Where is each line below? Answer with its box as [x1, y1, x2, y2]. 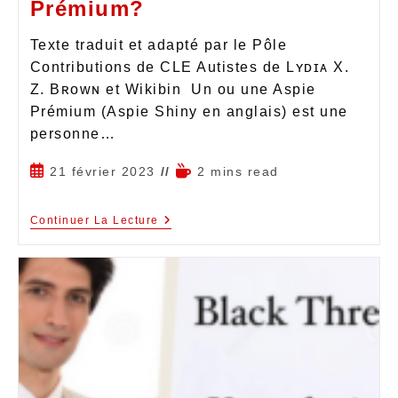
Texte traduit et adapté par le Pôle [29, 36, 287, 52]
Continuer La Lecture [29, 213, 159, 227]
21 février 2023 [50, 163, 155, 179]
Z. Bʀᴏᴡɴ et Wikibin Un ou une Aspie [29, 81, 316, 97]
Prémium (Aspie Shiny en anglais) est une [29, 103, 348, 119]
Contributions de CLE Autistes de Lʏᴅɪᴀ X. [29, 59, 349, 75]
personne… [29, 125, 115, 141]
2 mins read [197, 163, 279, 179]
